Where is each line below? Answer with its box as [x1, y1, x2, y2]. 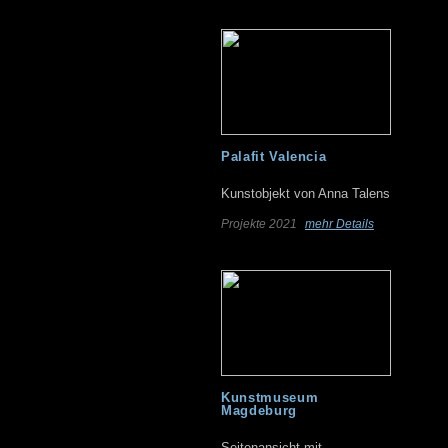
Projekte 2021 [221, 217, 300, 231]
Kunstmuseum [221, 390, 319, 405]
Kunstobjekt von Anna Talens [221, 186, 390, 201]
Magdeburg [221, 403, 297, 418]
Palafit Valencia [221, 149, 327, 164]
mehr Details [305, 217, 374, 231]
